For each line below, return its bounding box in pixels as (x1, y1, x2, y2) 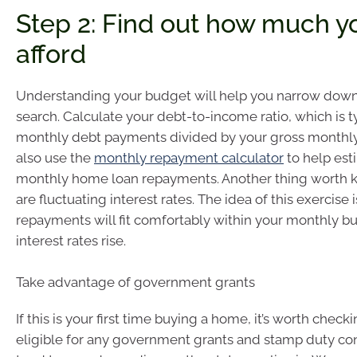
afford (16, 39, 86, 69)
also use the (16, 150, 94, 167)
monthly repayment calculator (94, 150, 284, 167)
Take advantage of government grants (16, 273, 255, 290)
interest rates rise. (16, 233, 126, 249)
